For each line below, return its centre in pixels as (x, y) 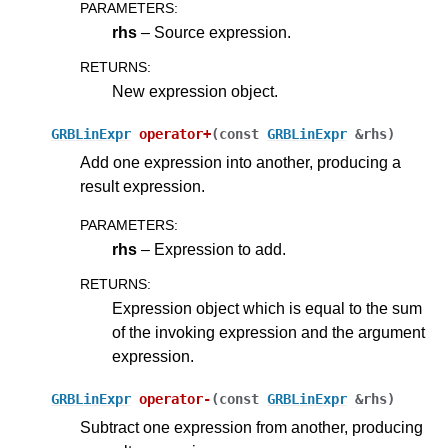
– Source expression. (214, 32)
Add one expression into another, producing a (240, 162)
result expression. (142, 186)
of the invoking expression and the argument (268, 332)
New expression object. (195, 91)
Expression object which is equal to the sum (267, 308)
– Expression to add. (211, 249)
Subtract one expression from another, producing (251, 427)
